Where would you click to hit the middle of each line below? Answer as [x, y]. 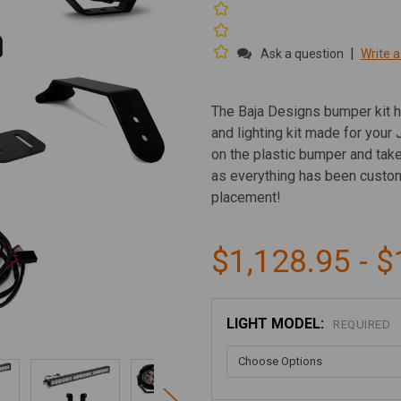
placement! [246, 197]
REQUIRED [362, 325]
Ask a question [302, 54]
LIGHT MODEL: [277, 324]
